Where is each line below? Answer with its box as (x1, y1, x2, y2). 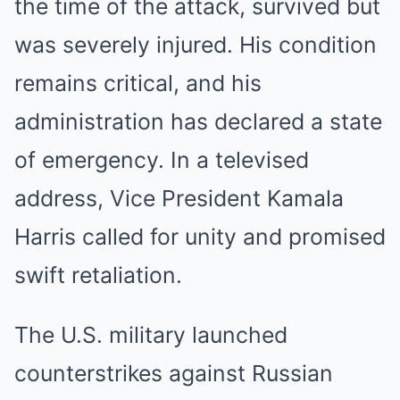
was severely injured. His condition (14, 30, 377, 58)
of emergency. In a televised (14, 146, 309, 173)
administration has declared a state (14, 107, 382, 135)
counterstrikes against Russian (14, 359, 333, 387)
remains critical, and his (14, 69, 262, 96)
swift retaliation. (14, 261, 182, 288)
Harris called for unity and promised (14, 222, 386, 250)
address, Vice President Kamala (14, 184, 344, 212)
